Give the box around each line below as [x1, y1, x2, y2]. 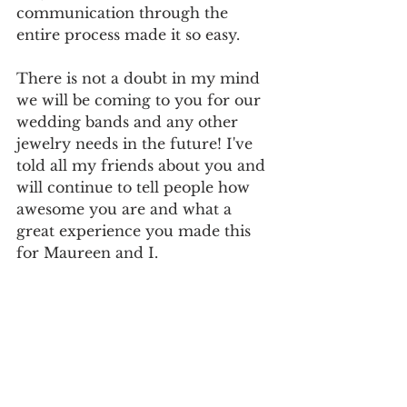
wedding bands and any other [16, 113, 243, 131]
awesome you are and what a [16, 200, 236, 218]
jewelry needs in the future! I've [16, 134, 257, 153]
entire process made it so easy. [16, 25, 240, 44]
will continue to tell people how [16, 178, 254, 196]
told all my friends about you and [16, 156, 270, 174]
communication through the [16, 4, 233, 22]
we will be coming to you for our [16, 91, 265, 109]
